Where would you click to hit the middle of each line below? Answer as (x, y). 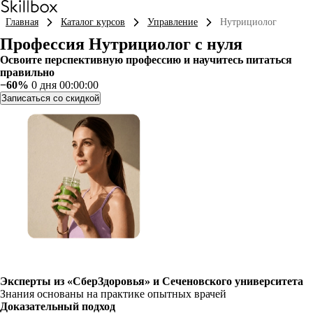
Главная (22, 22)
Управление (173, 22)
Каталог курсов (93, 22)
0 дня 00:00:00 (65, 85)
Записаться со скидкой (50, 98)
